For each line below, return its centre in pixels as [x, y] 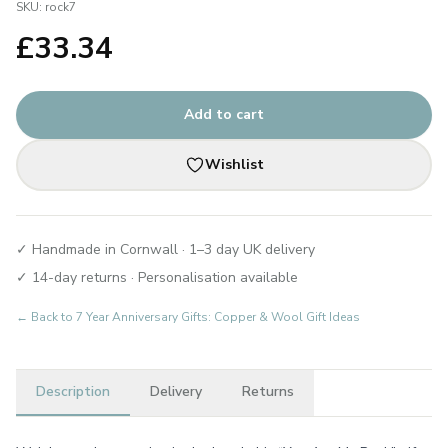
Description [73, 391]
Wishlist [234, 164]
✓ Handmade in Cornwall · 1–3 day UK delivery [165, 249]
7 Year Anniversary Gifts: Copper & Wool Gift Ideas [218, 317]
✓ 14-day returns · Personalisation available [157, 277]
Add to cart [224, 114]
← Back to [46, 317]
